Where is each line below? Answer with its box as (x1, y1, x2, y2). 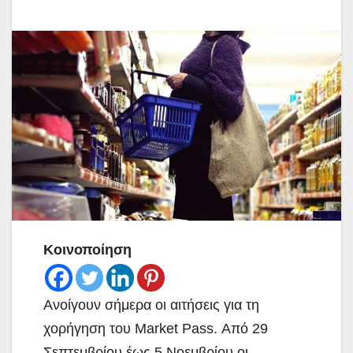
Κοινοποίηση (43, 242, 132, 258)
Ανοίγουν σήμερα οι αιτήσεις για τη (43, 297, 259, 314)
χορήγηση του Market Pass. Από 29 (43, 321, 268, 337)
